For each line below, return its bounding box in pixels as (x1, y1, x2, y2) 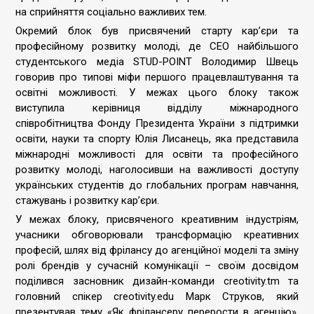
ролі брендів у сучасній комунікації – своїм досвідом (15, 259, 299, 272)
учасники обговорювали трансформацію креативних (15, 228, 299, 241)
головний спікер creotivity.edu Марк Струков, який (15, 290, 299, 303)
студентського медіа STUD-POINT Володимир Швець (15, 55, 299, 68)
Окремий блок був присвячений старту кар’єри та (15, 25, 299, 37)
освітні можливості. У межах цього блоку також (15, 86, 299, 99)
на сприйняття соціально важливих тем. (15, 6, 207, 18)
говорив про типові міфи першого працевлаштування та (15, 71, 299, 83)
